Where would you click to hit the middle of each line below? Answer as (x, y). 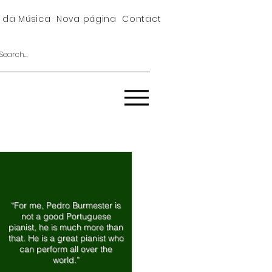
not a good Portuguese (66, 216)
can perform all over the (66, 249)
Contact (142, 19)
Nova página (87, 19)
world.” (66, 260)
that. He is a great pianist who (66, 238)
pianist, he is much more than (66, 227)
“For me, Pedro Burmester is (66, 205)
